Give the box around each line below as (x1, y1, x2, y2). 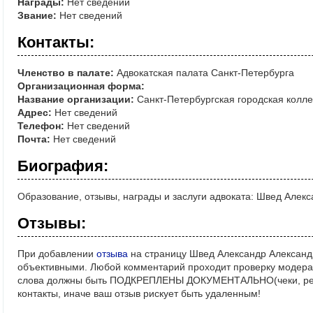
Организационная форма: (17, 80, 145, 92)
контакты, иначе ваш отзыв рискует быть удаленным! (17, 288, 261, 300)
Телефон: (17, 120, 64, 132)
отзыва (96, 248, 128, 260)
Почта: (17, 133, 50, 145)
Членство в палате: (17, 67, 114, 79)
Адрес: (17, 107, 52, 119)
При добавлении (17, 248, 96, 260)
